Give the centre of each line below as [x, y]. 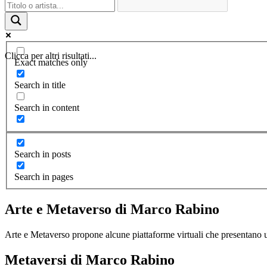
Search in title [40, 85]
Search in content [47, 108]
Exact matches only [51, 63]
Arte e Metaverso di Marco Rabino [112, 209]
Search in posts [43, 154]
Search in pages [44, 176]
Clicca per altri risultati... [51, 55]
